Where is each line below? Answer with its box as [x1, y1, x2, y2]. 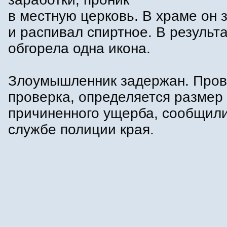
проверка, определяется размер [8, 89, 223, 105]
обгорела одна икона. [8, 41, 150, 57]
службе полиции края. [8, 122, 154, 138]
